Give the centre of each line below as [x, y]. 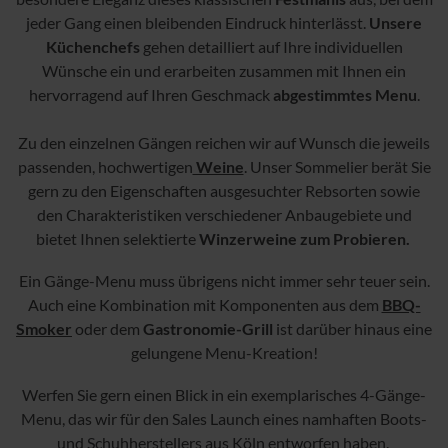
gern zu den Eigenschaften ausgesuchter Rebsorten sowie [224, 190]
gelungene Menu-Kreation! [224, 352]
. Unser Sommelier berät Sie [337, 166]
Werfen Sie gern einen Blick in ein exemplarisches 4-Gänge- [224, 394]
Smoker [44, 328]
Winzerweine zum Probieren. [305, 238]
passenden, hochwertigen [105, 166]
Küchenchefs [92, 46]
